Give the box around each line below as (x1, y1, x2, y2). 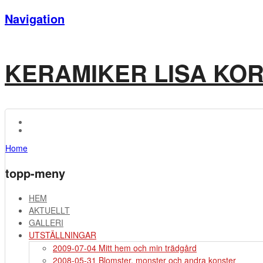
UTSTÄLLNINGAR (29, 229, 96, 241)
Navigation (5, 10, 65, 27)
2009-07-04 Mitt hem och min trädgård (53, 242, 197, 254)
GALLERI (29, 217, 63, 228)
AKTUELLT (29, 204, 70, 216)
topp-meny (5, 164, 65, 181)
